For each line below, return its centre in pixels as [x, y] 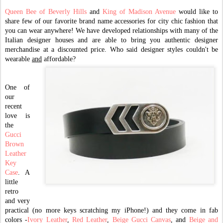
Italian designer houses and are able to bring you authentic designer [111, 40]
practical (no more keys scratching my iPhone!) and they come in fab [111, 210]
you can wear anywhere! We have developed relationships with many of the [111, 31]
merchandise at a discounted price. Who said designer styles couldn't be [111, 50]
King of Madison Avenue [139, 12]
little [11, 182]
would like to [197, 12]
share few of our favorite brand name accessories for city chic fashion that [111, 21]
